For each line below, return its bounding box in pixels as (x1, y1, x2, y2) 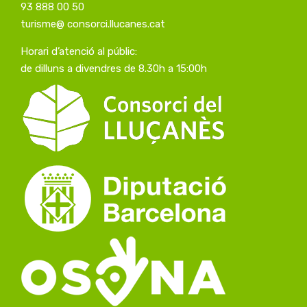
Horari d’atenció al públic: (21, 45, 137, 58)
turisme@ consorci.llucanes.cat (21, 17, 165, 30)
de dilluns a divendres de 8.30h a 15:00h (21, 62, 207, 75)
